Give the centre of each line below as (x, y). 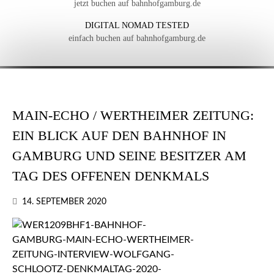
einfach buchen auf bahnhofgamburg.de (137, 39)
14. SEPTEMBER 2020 (64, 202)
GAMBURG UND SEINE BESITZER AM (129, 156)
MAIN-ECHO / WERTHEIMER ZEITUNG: (133, 116)
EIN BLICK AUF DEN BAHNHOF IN (119, 136)
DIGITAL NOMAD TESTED (137, 26)
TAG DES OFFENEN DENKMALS (111, 176)
